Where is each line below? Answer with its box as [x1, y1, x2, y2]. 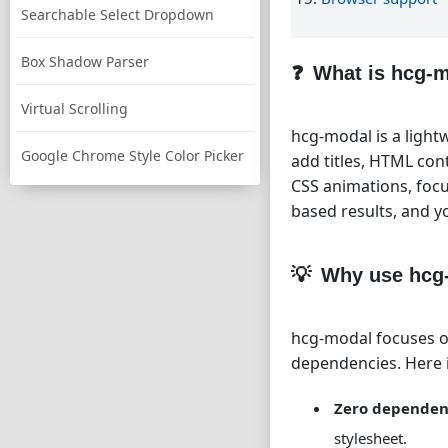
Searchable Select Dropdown [21, 5, 214, 24]
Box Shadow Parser [21, 52, 149, 71]
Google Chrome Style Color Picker [21, 146, 244, 165]
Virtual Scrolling [21, 99, 128, 118]
